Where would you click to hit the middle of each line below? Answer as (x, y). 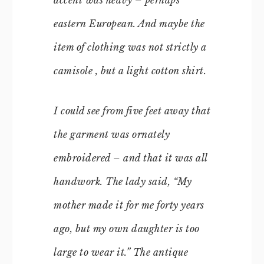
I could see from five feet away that (132, 110)
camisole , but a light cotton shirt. (130, 70)
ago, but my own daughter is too (127, 228)
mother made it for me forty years (129, 205)
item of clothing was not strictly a (130, 47)
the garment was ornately (112, 134)
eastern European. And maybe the (129, 23)
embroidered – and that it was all (131, 158)
